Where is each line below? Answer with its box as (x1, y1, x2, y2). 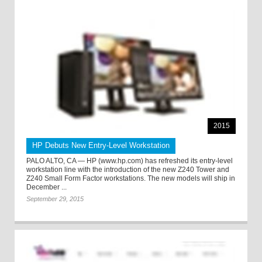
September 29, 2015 (26, 195, 84, 203)
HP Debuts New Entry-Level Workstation (32, 141, 170, 150)
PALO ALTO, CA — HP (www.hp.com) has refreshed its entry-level (26, 157, 233, 166)
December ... (26, 183, 67, 192)
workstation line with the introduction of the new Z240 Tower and (26, 166, 229, 174)
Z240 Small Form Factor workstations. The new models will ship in (26, 174, 235, 183)
